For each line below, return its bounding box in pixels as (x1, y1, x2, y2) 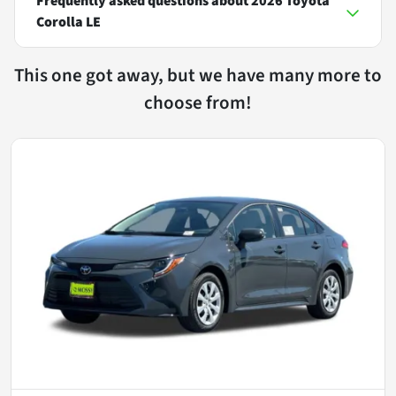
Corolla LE (36, 12, 101, 32)
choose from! (144, 89, 252, 116)
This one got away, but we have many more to (14, 62, 382, 88)
